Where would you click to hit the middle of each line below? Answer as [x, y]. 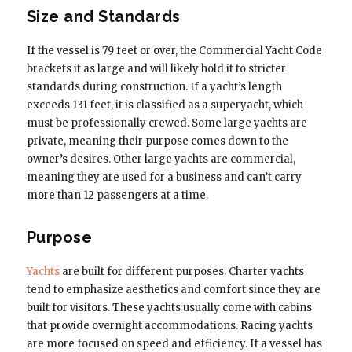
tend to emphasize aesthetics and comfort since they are [173, 289]
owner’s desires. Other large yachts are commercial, [161, 159]
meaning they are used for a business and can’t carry [164, 177]
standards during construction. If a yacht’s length [154, 86]
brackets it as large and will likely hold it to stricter [156, 68]
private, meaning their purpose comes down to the [157, 141]
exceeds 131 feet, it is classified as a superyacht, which [165, 104]
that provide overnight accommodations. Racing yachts [169, 325]
